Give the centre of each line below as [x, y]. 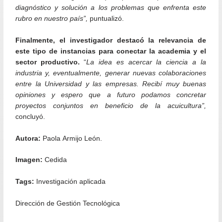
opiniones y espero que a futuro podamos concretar [111, 95]
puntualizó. [106, 18]
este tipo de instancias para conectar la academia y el [111, 51]
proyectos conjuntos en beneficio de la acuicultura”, [111, 106]
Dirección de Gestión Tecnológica [68, 204]
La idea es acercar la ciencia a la [146, 62]
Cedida [55, 160]
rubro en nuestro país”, [52, 18]
